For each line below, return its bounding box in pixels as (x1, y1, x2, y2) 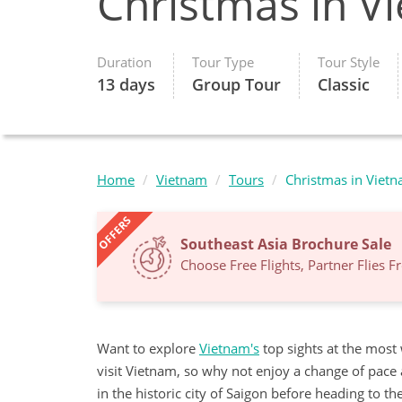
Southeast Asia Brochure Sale (180, 234, 391, 254)
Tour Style (318, 53, 380, 71)
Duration (97, 53, 152, 71)
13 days (97, 74, 155, 95)
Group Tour (192, 74, 281, 95)
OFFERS (94, 213, 135, 253)
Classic (318, 74, 370, 95)
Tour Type (192, 53, 254, 71)
